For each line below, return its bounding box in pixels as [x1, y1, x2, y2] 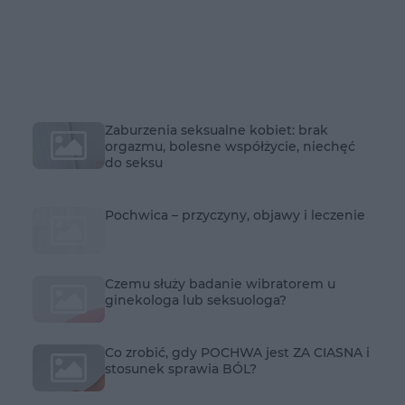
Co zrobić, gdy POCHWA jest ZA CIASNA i [105, 344, 370, 361]
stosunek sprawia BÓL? [105, 360, 257, 377]
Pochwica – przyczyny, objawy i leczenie [105, 207, 365, 223]
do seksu [105, 155, 163, 171]
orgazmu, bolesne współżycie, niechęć [105, 138, 355, 155]
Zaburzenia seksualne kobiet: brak [105, 122, 328, 138]
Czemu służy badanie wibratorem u [105, 275, 335, 292]
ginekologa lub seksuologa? [105, 291, 287, 308]
